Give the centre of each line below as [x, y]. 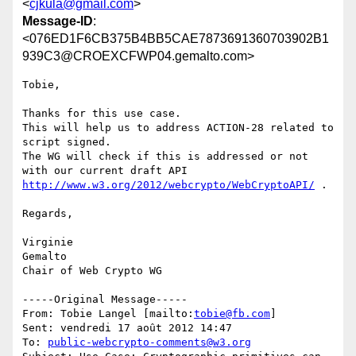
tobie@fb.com [232, 314]
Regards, [48, 214]
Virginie [48, 242]
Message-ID [58, 21]
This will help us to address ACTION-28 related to [178, 128]
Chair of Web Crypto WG [92, 271]
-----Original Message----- [105, 300]
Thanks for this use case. [105, 114]
